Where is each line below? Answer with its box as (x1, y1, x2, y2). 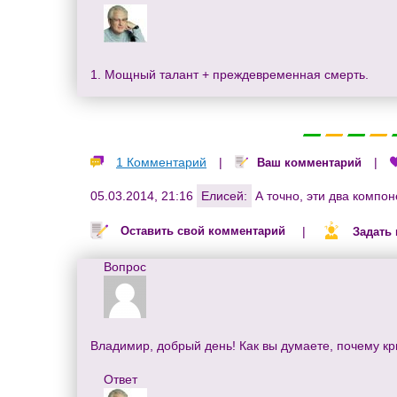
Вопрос (104, 260, 146, 275)
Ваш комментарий (257, 156, 362, 170)
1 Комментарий (116, 155, 206, 170)
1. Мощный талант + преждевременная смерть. (90, 67, 369, 82)
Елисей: (201, 189, 247, 204)
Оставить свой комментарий (121, 224, 285, 238)
